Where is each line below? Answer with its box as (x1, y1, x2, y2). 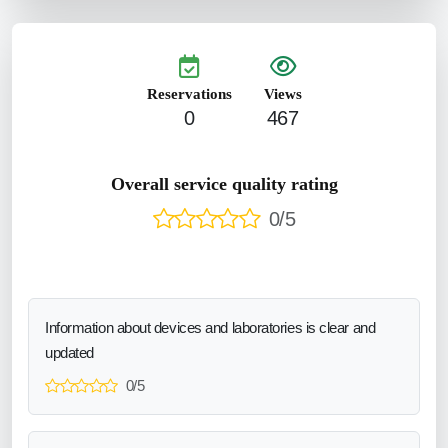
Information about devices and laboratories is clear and (45, 318, 376, 336)
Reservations (146, 85, 232, 102)
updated (45, 343, 94, 361)
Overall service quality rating (110, 173, 338, 194)
